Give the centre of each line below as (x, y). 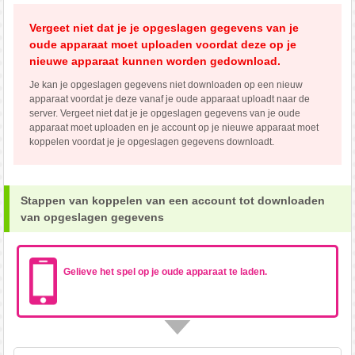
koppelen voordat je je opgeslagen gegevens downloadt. (151, 142)
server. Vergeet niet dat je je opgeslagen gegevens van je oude (164, 114)
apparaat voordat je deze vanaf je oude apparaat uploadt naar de (169, 99)
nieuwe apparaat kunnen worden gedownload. (155, 61)
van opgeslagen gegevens (93, 217)
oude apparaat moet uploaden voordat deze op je (162, 45)
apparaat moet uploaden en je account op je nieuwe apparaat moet (174, 128)
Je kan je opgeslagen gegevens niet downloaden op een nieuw (166, 85)
